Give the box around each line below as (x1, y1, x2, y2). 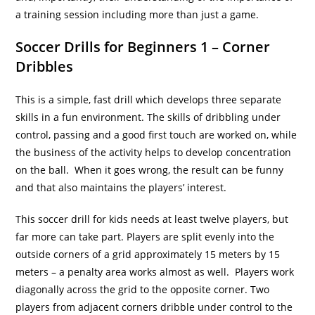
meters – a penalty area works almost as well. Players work (15, 265, 295, 279)
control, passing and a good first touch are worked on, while (15, 128, 297, 142)
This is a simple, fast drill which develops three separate (15, 93, 282, 107)
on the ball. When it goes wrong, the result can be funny (15, 163, 284, 177)
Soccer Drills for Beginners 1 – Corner (15, 37, 271, 57)
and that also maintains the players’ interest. (15, 181, 227, 195)
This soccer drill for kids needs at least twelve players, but (15, 212, 289, 226)
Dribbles (15, 57, 74, 77)
